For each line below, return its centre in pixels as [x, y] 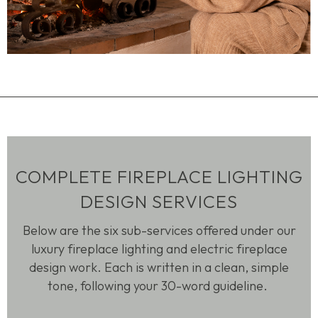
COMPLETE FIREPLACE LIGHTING [159, 177]
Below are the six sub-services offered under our [159, 231]
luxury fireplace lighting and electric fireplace [159, 249]
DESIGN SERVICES [159, 202]
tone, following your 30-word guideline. [158, 286]
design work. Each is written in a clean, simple [159, 268]
